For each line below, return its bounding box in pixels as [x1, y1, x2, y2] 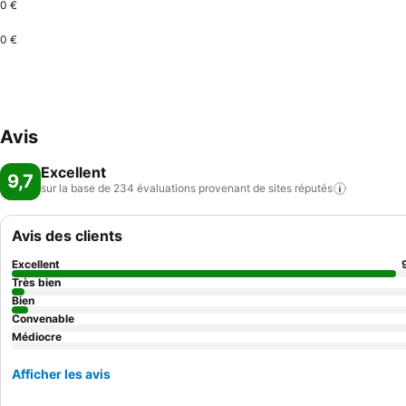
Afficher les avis [12, 366, 111, 382]
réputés [295, 181, 333, 195]
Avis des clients [12, 227, 122, 245]
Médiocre [12, 330, 62, 343]
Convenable [12, 312, 74, 325]
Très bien [12, 275, 61, 289]
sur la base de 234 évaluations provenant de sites [41, 181, 292, 195]
